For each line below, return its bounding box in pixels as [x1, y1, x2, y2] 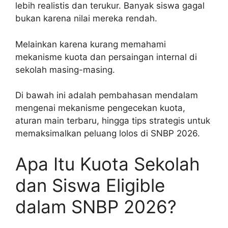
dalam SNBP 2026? [15, 195, 177, 217]
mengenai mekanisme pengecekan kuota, [15, 103, 185, 113]
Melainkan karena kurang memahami [15, 39, 166, 49]
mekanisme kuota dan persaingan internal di [15, 51, 197, 62]
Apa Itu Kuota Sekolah [15, 153, 200, 175]
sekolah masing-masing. [15, 64, 115, 75]
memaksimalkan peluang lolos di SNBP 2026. [15, 128, 200, 139]
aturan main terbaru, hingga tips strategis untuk [15, 116, 210, 126]
